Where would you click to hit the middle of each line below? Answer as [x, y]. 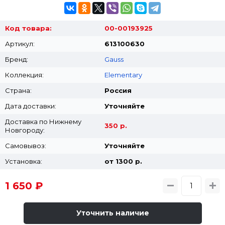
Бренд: [17, 59]
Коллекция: [24, 75]
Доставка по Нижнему [43, 121]
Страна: [18, 90]
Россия [118, 90]
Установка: [24, 161]
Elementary [123, 75]
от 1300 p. [123, 161]
